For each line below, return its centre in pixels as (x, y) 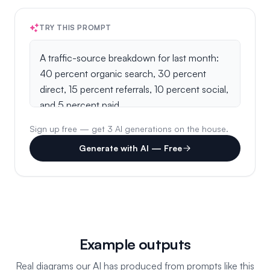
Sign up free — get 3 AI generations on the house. (129, 129)
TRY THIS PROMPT (75, 27)
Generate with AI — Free (130, 148)
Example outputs (135, 244)
